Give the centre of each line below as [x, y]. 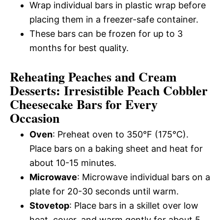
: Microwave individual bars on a [144, 177]
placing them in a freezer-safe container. [114, 19]
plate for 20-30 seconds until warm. [104, 191]
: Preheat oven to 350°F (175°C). [121, 134]
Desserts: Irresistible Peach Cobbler [109, 90]
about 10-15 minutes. [73, 163]
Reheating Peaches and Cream [93, 77]
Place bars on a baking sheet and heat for [116, 149]
